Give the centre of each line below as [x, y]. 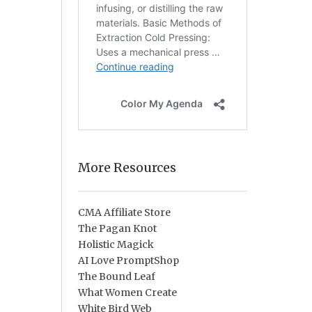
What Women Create [127, 293]
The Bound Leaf [116, 277]
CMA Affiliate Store [124, 213]
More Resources [127, 168]
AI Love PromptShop [128, 261]
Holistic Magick [116, 245]
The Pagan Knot [117, 229]
